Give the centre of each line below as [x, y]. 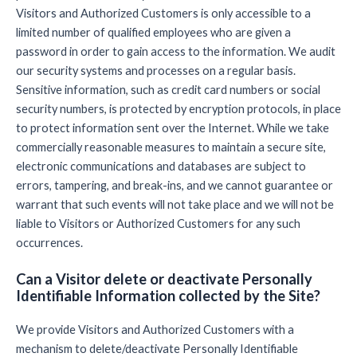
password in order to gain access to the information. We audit [176, 52]
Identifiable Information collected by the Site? [168, 296]
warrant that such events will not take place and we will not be [175, 205]
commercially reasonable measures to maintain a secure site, [171, 147]
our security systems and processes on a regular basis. [156, 71]
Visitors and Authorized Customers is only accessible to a [163, 14]
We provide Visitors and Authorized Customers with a [155, 330]
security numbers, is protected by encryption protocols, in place [178, 109]
